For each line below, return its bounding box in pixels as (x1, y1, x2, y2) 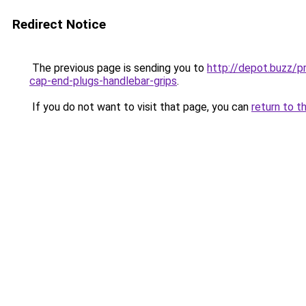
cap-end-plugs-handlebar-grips (29, 74, 177, 87)
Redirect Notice (12, 16, 106, 32)
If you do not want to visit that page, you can (29, 100, 251, 113)
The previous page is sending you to (29, 61, 207, 74)
